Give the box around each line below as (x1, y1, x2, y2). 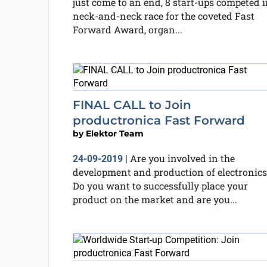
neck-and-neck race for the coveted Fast (72, 10, 254, 22)
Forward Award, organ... (72, 23, 182, 36)
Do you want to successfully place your (72, 179, 248, 192)
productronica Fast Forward (72, 113, 245, 128)
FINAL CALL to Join (72, 98, 191, 112)
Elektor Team (85, 128, 144, 139)
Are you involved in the (129, 152, 235, 164)
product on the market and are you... (72, 193, 237, 206)
